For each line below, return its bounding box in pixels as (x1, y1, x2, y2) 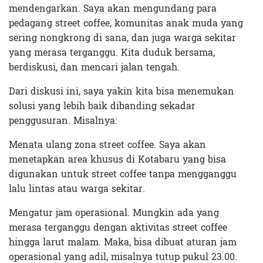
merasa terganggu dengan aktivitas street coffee (9, 218, 227, 236)
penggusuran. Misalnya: (9, 112, 117, 129)
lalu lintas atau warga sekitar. (9, 180, 145, 197)
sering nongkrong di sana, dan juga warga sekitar (9, 29, 236, 46)
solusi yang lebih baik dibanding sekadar (9, 97, 195, 114)
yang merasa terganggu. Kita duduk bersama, (9, 43, 215, 61)
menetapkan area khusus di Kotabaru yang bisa (9, 150, 226, 168)
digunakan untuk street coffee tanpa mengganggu (9, 165, 237, 183)
